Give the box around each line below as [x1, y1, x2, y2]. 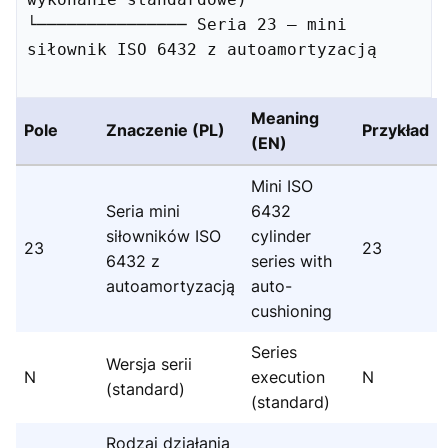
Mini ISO [251, 176, 313, 197]
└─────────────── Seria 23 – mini [27, 15, 347, 35]
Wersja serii [106, 354, 192, 375]
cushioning [251, 301, 332, 322]
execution [251, 367, 325, 388]
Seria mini [106, 201, 180, 222]
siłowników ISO [106, 226, 221, 247]
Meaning [251, 108, 319, 129]
